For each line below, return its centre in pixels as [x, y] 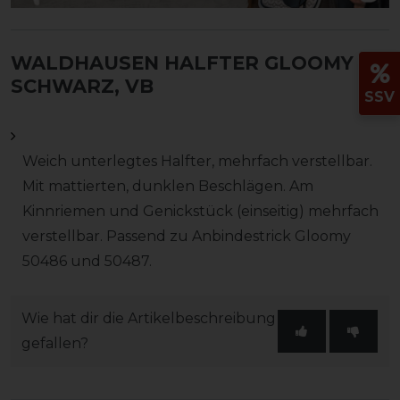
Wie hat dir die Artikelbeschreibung [149, 318]
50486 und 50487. [87, 261]
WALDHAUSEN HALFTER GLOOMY [182, 62]
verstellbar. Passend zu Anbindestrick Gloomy [186, 236]
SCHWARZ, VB [82, 86]
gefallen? [55, 343]
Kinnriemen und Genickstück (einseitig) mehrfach [200, 211]
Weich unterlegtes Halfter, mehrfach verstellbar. [197, 161]
